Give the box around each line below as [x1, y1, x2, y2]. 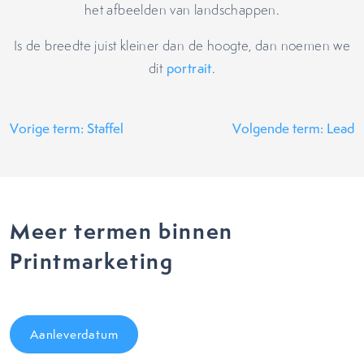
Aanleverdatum [30, 326, 119, 343]
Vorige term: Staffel [10, 119, 123, 137]
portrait [166, 59, 212, 77]
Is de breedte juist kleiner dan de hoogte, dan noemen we [13, 37, 351, 54]
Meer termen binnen [10, 216, 233, 246]
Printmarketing [10, 246, 174, 276]
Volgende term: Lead [232, 119, 354, 137]
